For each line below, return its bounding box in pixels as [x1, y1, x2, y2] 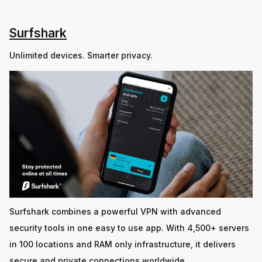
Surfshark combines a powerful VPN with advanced [9, 206, 221, 217]
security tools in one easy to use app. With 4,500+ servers [9, 223, 249, 233]
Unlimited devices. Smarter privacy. [9, 50, 153, 60]
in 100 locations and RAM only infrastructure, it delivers [9, 239, 236, 250]
